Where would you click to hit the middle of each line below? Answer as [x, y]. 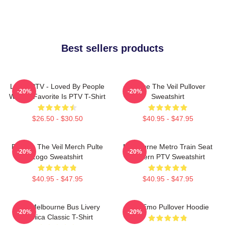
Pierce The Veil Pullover [168, 86]
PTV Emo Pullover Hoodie [168, 207]
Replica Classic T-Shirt [57, 217]
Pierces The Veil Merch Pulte [57, 146]
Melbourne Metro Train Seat [168, 146]
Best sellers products [113, 48]
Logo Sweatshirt [57, 156]
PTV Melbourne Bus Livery [57, 207]
